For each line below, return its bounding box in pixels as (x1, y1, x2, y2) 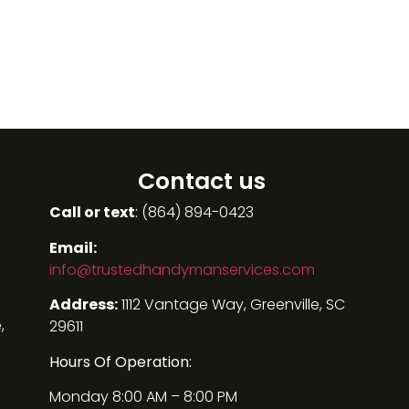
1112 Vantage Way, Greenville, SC (117, 294, 345, 316)
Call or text (48, 202, 135, 224)
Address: (48, 294, 118, 316)
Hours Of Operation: (48, 351, 192, 372)
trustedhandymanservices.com (90, 258, 315, 280)
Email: (48, 236, 97, 258)
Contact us (138, 165, 267, 198)
